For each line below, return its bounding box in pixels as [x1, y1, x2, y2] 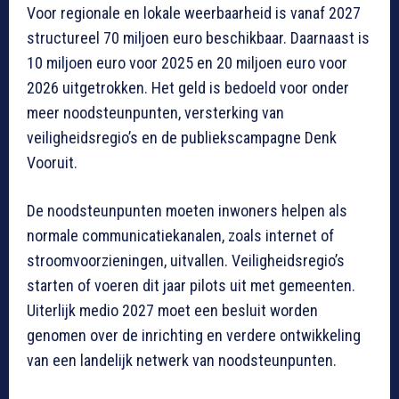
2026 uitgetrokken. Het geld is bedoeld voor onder [27, 78, 349, 98]
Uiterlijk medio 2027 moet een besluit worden [27, 301, 318, 321]
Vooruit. [27, 153, 77, 173]
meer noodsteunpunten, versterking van [27, 103, 284, 123]
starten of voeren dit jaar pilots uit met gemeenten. [27, 276, 355, 296]
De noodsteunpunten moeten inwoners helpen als [27, 201, 347, 221]
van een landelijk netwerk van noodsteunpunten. [27, 351, 337, 370]
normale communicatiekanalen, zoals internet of [27, 226, 334, 246]
